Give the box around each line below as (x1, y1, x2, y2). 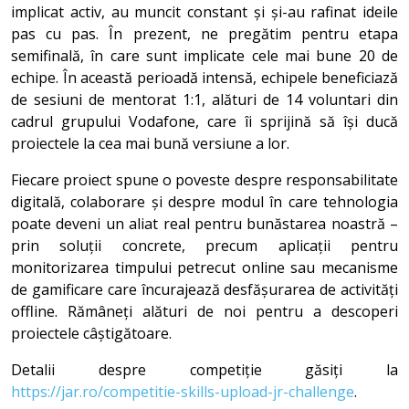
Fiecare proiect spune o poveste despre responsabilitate (11, 170, 398, 190)
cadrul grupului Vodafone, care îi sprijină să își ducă (11, 111, 398, 131)
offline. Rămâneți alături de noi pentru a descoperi (11, 301, 398, 321)
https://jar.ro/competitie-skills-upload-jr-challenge (11, 382, 354, 402)
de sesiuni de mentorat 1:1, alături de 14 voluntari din (11, 89, 398, 110)
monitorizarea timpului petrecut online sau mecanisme (11, 257, 398, 278)
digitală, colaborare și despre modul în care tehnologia (11, 192, 398, 212)
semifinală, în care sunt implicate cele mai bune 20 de (11, 46, 398, 66)
